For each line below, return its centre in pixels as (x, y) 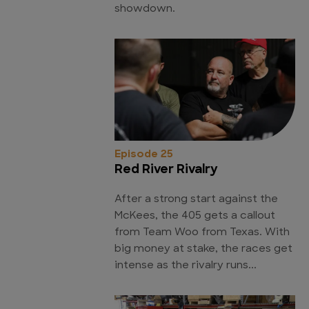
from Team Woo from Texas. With (202, 232)
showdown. (145, 10)
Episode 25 (144, 154)
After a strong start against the (196, 199)
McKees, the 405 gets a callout (195, 216)
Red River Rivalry (166, 170)
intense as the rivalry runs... (186, 266)
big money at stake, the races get (203, 249)
